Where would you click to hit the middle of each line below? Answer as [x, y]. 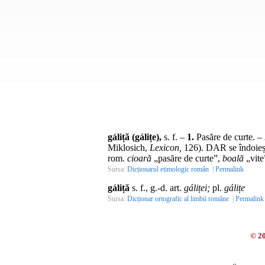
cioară [139, 158]
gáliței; [198, 188]
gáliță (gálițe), [135, 137]
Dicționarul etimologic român [168, 169]
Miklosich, [129, 147]
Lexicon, [166, 147]
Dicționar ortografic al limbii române [178, 198]
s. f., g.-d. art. [157, 188]
